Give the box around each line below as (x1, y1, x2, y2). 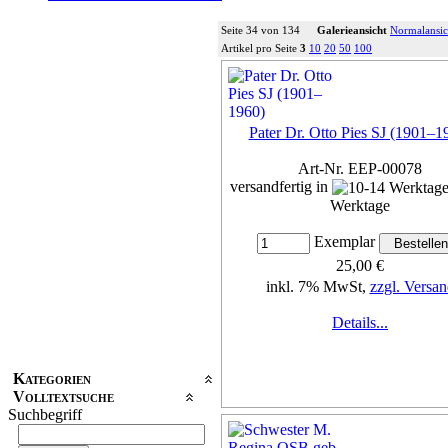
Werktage (330, 197, 390, 215)
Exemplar (309, 233, 379, 251)
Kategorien (13, 369, 91, 387)
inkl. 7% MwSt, (265, 278, 370, 296)
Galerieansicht (317, 23, 387, 36)
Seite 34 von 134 (221, 23, 300, 36)
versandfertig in (230, 177, 332, 195)
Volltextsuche (13, 387, 114, 405)
